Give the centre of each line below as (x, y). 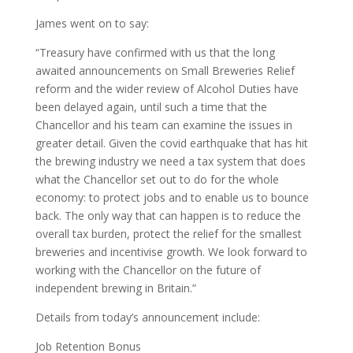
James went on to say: (92, 23)
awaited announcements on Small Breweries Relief (165, 71)
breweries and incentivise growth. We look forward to (171, 252)
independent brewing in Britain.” (117, 288)
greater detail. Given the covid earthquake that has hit (171, 143)
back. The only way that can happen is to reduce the (168, 216)
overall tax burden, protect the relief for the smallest (168, 234)
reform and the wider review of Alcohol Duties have (167, 89)
